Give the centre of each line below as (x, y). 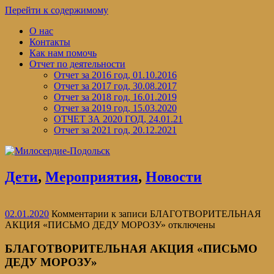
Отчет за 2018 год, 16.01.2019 (115, 97)
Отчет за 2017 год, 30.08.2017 (115, 86)
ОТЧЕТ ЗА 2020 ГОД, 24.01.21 (118, 119)
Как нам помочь (63, 53)
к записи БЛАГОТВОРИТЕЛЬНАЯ (185, 213)
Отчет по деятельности (77, 64)
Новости (174, 176)
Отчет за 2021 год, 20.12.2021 (115, 130)
